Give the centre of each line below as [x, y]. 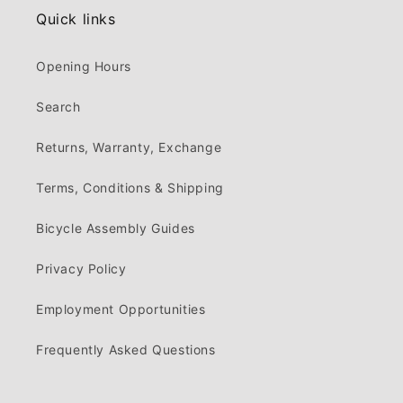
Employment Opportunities [121, 309]
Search [58, 107]
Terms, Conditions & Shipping [130, 188]
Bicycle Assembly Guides [116, 228]
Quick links [76, 19]
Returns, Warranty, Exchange [129, 148]
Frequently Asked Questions [126, 350]
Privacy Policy [81, 269]
